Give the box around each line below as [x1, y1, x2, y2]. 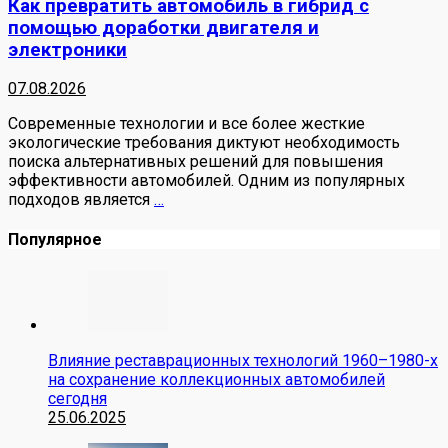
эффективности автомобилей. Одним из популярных [8, 171, 405, 191]
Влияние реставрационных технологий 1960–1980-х [48, 350, 438, 370]
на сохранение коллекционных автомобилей [48, 369, 385, 389]
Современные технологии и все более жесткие [8, 114, 365, 134]
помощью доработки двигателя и [8, 16, 319, 39]
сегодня [48, 388, 107, 408]
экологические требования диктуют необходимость [8, 133, 400, 153]
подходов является [8, 190, 154, 210]
